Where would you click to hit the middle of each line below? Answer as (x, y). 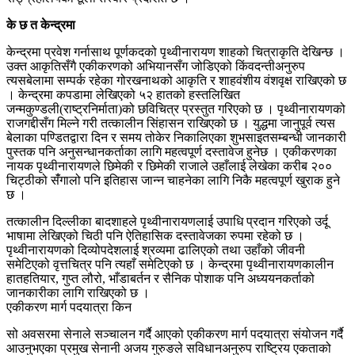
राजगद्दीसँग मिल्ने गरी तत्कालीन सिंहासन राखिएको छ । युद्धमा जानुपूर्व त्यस (171, 123)
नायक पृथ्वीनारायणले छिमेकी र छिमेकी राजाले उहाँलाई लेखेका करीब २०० (169, 166)
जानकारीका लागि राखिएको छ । (78, 292)
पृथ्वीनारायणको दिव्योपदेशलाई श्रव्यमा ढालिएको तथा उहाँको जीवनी (156, 250)
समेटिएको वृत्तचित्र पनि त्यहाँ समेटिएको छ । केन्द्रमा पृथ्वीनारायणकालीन (170, 264)
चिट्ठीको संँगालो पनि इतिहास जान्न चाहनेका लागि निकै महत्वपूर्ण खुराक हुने (173, 180)
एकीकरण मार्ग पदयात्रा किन (69, 307)
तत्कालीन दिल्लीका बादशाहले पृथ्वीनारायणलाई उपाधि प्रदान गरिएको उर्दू (167, 221)
